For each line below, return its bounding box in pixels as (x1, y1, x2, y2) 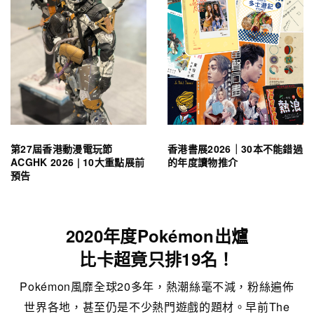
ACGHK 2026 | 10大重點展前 (11, 154, 145, 169)
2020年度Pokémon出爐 (65, 223, 249, 247)
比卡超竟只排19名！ (79, 246, 235, 271)
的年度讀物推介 (168, 154, 238, 169)
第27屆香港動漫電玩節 (11, 141, 113, 156)
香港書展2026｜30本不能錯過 (168, 141, 303, 156)
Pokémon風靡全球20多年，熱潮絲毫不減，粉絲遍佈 (20, 278, 294, 294)
